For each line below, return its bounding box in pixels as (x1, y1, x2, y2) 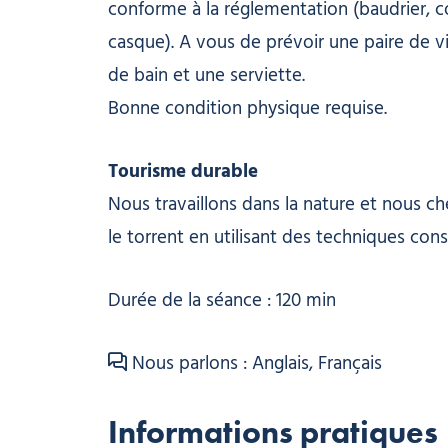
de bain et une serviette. (107, 60, 305, 91)
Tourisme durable (107, 156, 258, 187)
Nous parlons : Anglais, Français (131, 348, 382, 379)
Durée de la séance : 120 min (107, 285, 336, 316)
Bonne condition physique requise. (107, 93, 387, 124)
